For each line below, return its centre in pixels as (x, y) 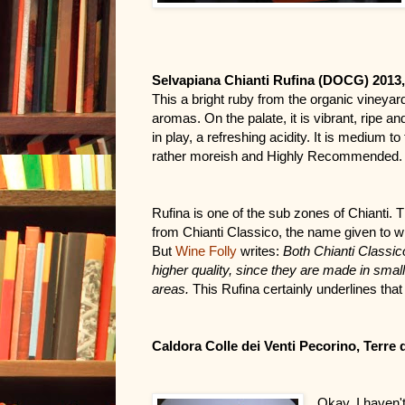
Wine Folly (206, 252)
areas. (170, 290)
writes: (262, 252)
